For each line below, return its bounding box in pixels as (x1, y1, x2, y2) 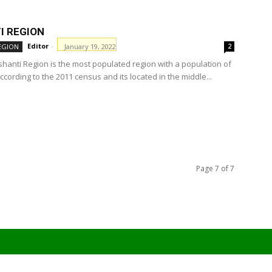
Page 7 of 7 (196, 163, 234, 174)
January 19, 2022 (64, 41, 116, 50)
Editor (27, 41, 49, 50)
